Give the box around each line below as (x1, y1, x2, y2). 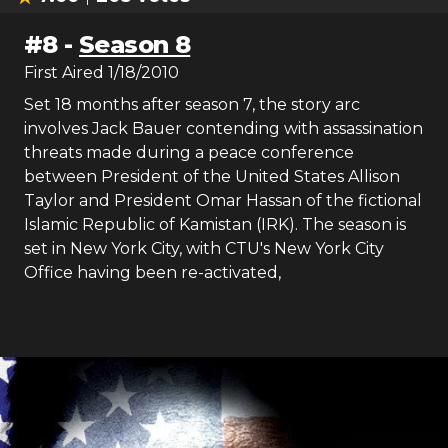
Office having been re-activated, (24, 263, 281, 282)
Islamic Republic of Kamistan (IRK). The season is (24, 215, 406, 234)
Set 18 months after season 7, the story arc (24, 95, 360, 114)
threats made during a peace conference (24, 143, 354, 162)
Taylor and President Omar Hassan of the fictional (24, 191, 422, 210)
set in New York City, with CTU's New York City (24, 239, 384, 258)
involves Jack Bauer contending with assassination (24, 119, 423, 138)
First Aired (24, 63, 104, 82)
